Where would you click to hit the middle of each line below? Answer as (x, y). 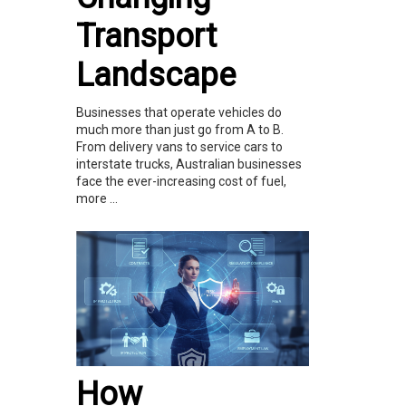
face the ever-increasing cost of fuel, (181, 181)
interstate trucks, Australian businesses (189, 164)
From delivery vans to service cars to (179, 146)
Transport (146, 36)
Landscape (156, 75)
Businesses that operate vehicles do (179, 112)
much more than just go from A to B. (180, 129)
